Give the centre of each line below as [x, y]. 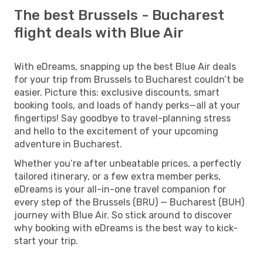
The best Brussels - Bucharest [119, 15]
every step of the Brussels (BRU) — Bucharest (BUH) [129, 202]
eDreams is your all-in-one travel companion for [120, 189]
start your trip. [46, 241]
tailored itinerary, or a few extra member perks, [117, 176]
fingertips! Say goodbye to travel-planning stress [122, 118]
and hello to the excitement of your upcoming [116, 131]
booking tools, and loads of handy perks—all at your [127, 105]
